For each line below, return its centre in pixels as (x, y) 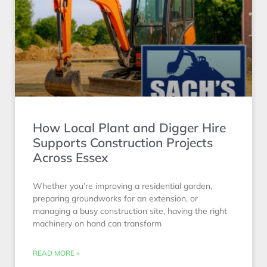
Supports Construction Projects (123, 142)
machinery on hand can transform (97, 223)
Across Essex (70, 157)
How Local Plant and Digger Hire (129, 127)
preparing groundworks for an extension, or (115, 198)
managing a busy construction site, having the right (130, 211)
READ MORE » (56, 253)
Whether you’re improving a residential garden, (122, 186)
